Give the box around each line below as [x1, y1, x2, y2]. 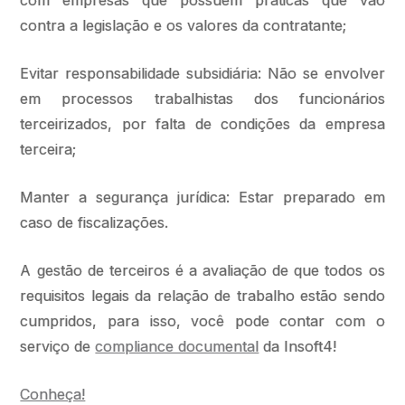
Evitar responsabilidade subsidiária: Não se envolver [20, 64, 385, 82]
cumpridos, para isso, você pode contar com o [20, 312, 385, 330]
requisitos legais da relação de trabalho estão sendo [20, 287, 385, 305]
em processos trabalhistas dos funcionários [20, 89, 385, 108]
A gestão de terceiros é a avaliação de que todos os [20, 261, 385, 279]
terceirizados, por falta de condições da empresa [20, 115, 385, 133]
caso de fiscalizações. [20, 213, 169, 231]
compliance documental [95, 337, 259, 355]
